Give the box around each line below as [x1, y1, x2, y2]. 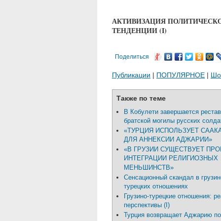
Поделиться [115, 53, 149, 60]
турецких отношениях [124, 183, 188, 190]
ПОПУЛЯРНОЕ [156, 71, 205, 79]
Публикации [112, 71, 150, 79]
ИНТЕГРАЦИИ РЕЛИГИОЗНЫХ [124, 154, 218, 162]
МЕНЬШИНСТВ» [124, 164, 174, 172]
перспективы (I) [124, 201, 170, 209]
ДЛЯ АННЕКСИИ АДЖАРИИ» [124, 136, 212, 144]
